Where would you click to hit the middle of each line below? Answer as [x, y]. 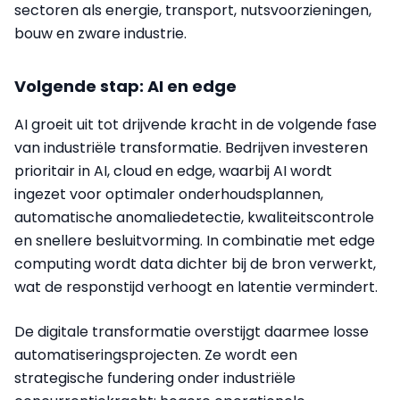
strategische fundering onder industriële [155, 378]
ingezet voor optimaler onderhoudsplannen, [169, 194]
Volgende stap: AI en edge [125, 86]
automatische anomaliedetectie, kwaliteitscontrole [194, 217]
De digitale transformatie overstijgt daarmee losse [192, 331]
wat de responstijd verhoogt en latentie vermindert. [196, 287]
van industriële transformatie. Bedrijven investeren [191, 147]
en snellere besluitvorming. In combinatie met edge [195, 240]
